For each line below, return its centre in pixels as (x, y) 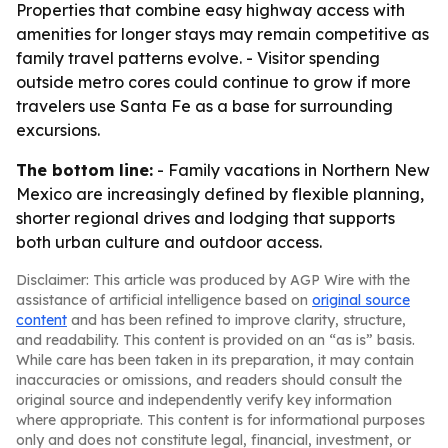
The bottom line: (84, 170)
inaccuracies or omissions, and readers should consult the (209, 380)
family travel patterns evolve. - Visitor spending (198, 58)
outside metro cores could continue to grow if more (213, 82)
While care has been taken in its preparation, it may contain (215, 360)
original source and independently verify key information (204, 400)
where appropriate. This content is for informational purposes (220, 420)
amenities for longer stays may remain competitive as (222, 34)
